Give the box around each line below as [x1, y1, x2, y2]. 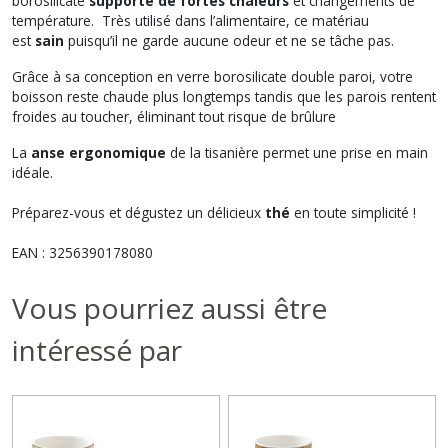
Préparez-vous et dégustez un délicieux [12, 202, 265, 222]
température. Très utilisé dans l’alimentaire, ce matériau [12, 10, 369, 30]
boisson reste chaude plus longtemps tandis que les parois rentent [12, 86, 436, 106]
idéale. [12, 162, 53, 182]
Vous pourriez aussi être [12, 288, 327, 327]
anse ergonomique [31, 142, 166, 162]
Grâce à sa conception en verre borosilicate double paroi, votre [12, 66, 413, 86]
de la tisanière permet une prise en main [166, 142, 428, 162]
